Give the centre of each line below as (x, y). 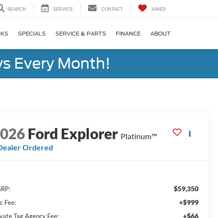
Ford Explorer (73, 134)
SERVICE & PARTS (81, 34)
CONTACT (112, 9)
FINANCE (128, 34)
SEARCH (17, 9)
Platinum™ (139, 136)
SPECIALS (32, 34)
